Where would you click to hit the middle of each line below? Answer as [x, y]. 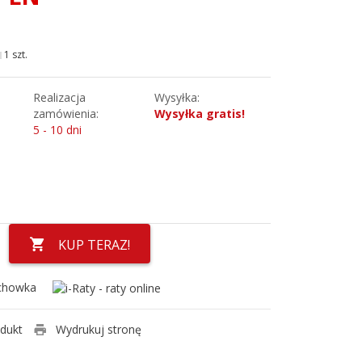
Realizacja [59, 97]
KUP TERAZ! [94, 244]
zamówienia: [65, 113]
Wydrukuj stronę [98, 329]
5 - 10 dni [57, 129]
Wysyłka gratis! [199, 113]
